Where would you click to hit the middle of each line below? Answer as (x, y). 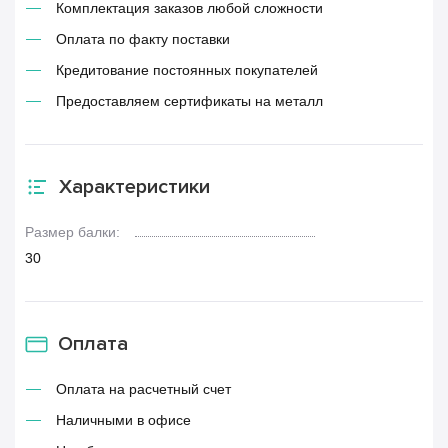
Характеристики (134, 187)
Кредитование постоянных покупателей (187, 70)
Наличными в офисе (123, 420)
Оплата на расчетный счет (143, 389)
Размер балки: (72, 232)
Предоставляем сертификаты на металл (189, 101)
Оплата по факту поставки (143, 39)
